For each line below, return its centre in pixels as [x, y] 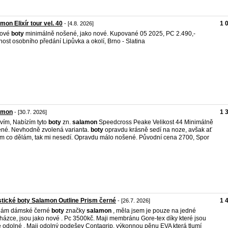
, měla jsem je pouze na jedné [154, 211]
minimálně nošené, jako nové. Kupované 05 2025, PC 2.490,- [110, 34]
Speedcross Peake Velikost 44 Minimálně [155, 122]
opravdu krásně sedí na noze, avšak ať [158, 130]
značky [75, 211]
